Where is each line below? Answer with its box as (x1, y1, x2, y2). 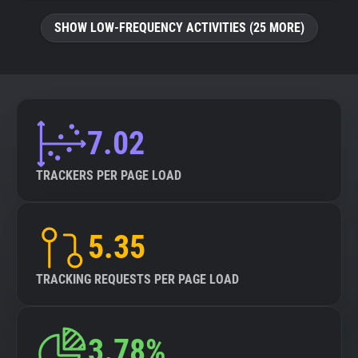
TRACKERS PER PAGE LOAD (36, 168, 181, 183)
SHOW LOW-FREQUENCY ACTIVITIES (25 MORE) (54, 20, 304, 35)
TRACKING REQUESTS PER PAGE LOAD (36, 272, 239, 287)
